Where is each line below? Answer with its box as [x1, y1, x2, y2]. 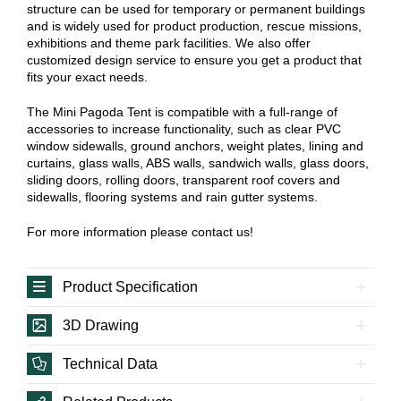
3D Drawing [63, 318, 139, 334]
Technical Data [63, 356, 158, 372]
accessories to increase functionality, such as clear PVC [27, 122, 341, 137]
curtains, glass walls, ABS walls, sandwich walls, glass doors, [27, 156, 369, 171]
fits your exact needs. [27, 70, 148, 85]
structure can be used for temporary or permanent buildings [27, 2, 365, 17]
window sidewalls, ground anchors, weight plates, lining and [27, 139, 363, 154]
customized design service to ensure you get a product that [27, 53, 362, 68]
